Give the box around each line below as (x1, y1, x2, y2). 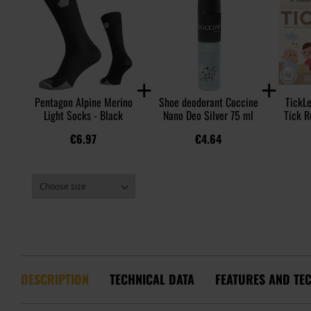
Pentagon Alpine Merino (34, 93, 133, 110)
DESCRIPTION (21, 270, 89, 289)
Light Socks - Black (44, 106, 123, 124)
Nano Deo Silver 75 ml (163, 106, 253, 124)
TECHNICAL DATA (110, 270, 194, 289)
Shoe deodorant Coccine (158, 93, 258, 110)
